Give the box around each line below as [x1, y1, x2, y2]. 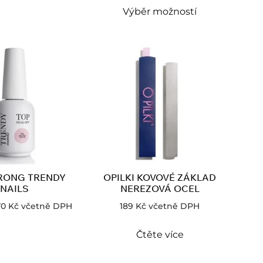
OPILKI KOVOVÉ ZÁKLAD [103, 171, 216, 184]
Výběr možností [123, 6, 197, 18]
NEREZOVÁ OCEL [120, 183, 200, 195]
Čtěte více [136, 229, 184, 241]
